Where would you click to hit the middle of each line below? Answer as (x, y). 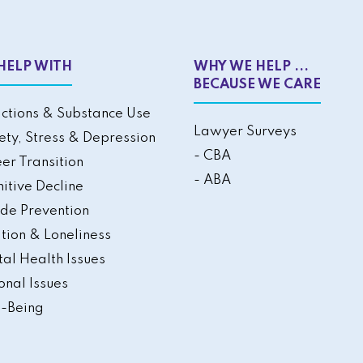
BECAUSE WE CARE (257, 84)
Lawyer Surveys (245, 131)
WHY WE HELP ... (251, 66)
